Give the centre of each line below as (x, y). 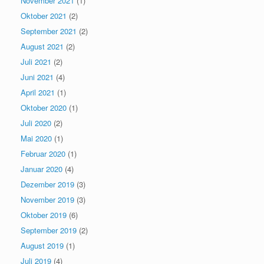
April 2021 (38, 92)
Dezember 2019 (47, 184)
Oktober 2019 (44, 215)
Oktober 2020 (44, 108)
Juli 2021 (36, 62)
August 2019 (42, 245)
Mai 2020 (36, 138)
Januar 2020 (42, 169)
